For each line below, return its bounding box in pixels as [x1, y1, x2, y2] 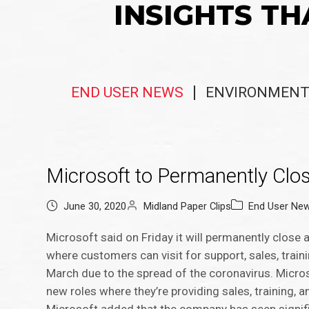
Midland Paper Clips [143, 200, 232, 213]
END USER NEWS [71, 84, 183, 101]
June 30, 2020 [63, 200, 127, 213]
